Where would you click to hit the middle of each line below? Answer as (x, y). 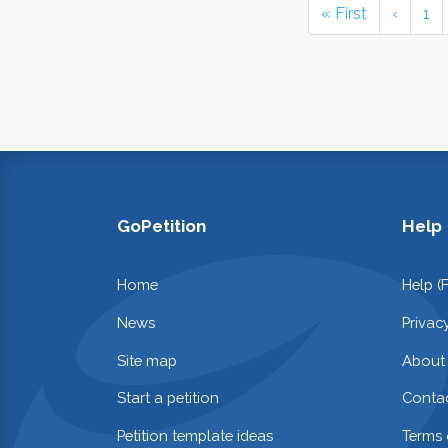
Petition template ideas (195, 436)
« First (344, 13)
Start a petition (168, 398)
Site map (147, 360)
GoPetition (161, 226)
